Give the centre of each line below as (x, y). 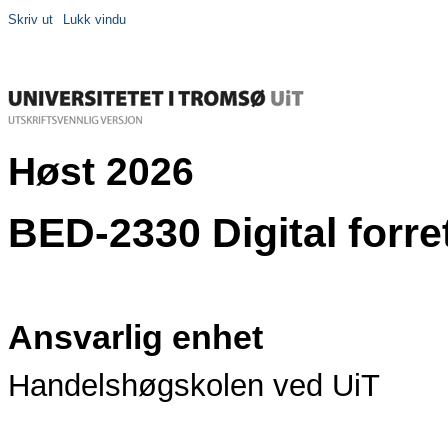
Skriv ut (30, 19)
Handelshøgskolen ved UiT (194, 386)
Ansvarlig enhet (135, 336)
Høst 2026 (101, 170)
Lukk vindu (94, 19)
